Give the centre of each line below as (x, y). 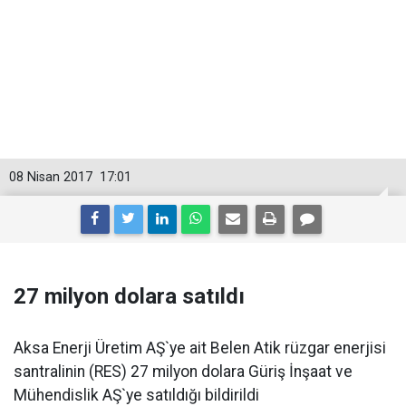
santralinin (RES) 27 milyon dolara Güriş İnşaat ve (183, 372)
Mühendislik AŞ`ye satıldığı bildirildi (136, 395)
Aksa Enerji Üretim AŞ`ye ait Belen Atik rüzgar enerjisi (200, 348)
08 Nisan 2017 (51, 177)
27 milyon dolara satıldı (129, 296)
